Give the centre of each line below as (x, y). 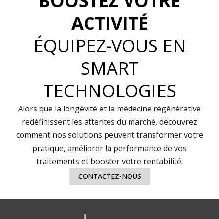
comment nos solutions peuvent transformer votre (109, 135)
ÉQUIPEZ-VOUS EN (109, 45)
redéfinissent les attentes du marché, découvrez (109, 121)
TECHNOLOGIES (109, 90)
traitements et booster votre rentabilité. (109, 161)
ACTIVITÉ (109, 23)
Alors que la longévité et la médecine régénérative (109, 108)
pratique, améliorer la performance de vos (109, 148)
